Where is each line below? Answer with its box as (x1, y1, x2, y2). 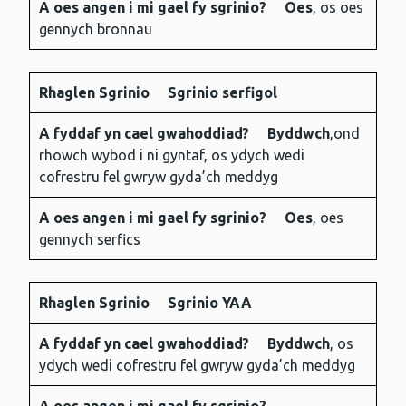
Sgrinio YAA (168, 295, 252, 312)
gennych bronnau (39, 21, 152, 38)
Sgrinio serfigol (168, 84, 277, 101)
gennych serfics (39, 231, 140, 248)
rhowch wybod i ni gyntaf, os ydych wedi (39, 147, 304, 164)
